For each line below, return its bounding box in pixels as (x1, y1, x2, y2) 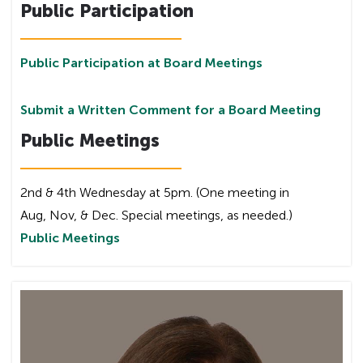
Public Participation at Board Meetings (20, 54, 263, 70)
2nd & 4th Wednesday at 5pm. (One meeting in (20, 184, 289, 200)
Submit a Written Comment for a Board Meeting (20, 101, 321, 117)
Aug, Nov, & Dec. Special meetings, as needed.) (20, 207, 293, 223)
